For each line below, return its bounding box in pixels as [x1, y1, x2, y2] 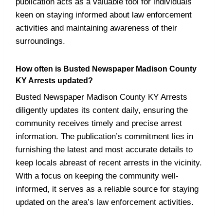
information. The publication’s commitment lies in [16, 132, 193, 141]
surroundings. [16, 36, 65, 46]
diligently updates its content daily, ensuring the [16, 106, 188, 115]
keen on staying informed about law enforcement [16, 10, 192, 19]
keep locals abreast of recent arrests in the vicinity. [16, 158, 202, 167]
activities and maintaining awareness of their [16, 23, 177, 33]
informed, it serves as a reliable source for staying [16, 184, 199, 194]
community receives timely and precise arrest [16, 119, 182, 128]
